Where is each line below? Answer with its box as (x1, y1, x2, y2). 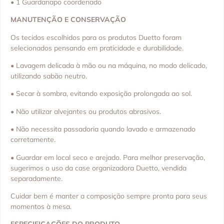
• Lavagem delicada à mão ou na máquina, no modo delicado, (10, 61, 207, 70)
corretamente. (10, 135, 55, 144)
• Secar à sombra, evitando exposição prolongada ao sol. (10, 89, 192, 98)
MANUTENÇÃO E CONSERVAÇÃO (10, 15, 126, 24)
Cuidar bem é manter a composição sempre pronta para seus (10, 191, 207, 201)
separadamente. (10, 173, 62, 183)
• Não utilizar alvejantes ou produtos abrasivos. (10, 106, 161, 116)
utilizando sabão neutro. (10, 71, 87, 81)
